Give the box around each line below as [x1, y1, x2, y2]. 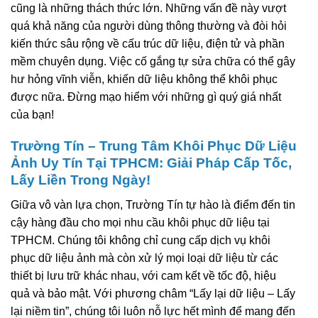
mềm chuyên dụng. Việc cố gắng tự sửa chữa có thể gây [11, 55, 295, 67]
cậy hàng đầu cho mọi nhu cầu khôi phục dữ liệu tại [11, 216, 270, 229]
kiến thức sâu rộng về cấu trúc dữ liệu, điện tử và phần [11, 37, 285, 50]
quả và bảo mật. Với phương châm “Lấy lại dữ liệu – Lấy [11, 287, 295, 300]
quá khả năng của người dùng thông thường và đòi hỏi [11, 19, 287, 32]
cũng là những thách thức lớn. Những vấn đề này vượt [11, 1, 286, 14]
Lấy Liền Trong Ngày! [11, 172, 150, 188]
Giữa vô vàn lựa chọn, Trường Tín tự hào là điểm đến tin [11, 199, 295, 212]
